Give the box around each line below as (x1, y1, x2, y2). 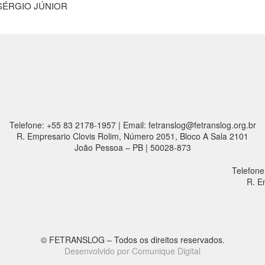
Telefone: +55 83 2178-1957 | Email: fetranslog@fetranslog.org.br (9, 119, 256, 131)
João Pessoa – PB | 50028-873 (74, 141, 191, 154)
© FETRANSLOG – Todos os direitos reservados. (40, 234, 225, 246)
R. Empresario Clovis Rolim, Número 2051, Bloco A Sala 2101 (17, 130, 248, 143)
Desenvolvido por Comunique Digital (64, 245, 201, 257)
